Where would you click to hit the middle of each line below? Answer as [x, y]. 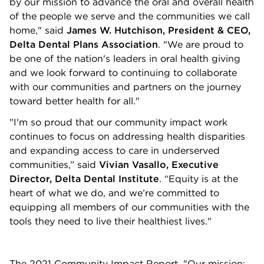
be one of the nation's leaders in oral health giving [125, 58]
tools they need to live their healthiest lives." [110, 221]
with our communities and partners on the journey [125, 87]
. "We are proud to [201, 44]
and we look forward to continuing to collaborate [123, 72]
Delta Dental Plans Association [84, 44]
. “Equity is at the [199, 179]
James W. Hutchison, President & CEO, [159, 30]
